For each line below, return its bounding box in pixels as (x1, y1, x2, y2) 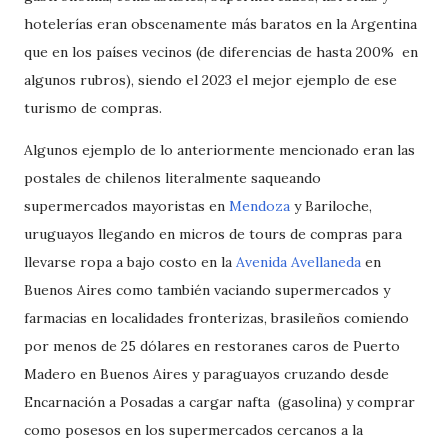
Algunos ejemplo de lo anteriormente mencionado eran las (24, 141, 415, 160)
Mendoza (229, 197, 290, 216)
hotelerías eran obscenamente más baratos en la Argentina (24, 15, 417, 34)
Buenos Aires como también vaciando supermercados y (24, 281, 390, 300)
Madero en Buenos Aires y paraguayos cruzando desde (24, 365, 389, 384)
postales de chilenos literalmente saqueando (24, 169, 321, 188)
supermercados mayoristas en (24, 197, 229, 216)
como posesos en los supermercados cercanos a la (24, 421, 363, 440)
